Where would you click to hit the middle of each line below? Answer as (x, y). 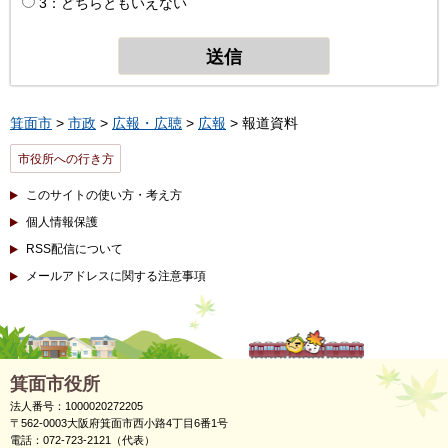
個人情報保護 (62, 221)
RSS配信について (74, 248)
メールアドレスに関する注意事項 (116, 275)
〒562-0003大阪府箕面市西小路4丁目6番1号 (124, 422)
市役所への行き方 (65, 158)
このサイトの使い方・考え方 (104, 194)
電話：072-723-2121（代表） (82, 439)
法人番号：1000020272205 (76, 405)
